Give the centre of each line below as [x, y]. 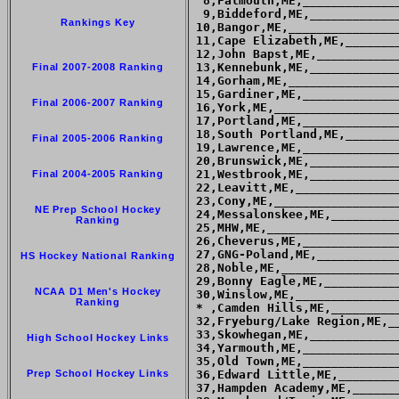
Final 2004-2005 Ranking [98, 174]
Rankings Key [98, 23]
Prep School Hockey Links [98, 374]
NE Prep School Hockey [98, 210]
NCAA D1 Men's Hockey [98, 292]
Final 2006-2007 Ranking [98, 103]
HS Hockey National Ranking [98, 256]
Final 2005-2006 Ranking [98, 138]
